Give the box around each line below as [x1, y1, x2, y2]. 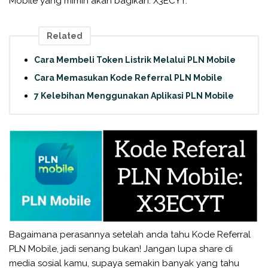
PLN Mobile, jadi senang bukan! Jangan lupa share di [9, 243, 233, 254]
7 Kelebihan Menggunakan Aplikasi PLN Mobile [34, 91, 234, 101]
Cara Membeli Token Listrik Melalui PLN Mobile [34, 55, 236, 65]
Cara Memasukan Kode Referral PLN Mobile [34, 73, 223, 83]
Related [47, 31, 83, 41]
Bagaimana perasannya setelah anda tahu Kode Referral [9, 229, 251, 240]
